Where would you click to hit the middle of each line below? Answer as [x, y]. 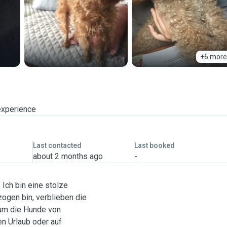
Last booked [154, 145]
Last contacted [57, 145]
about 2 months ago [68, 156]
